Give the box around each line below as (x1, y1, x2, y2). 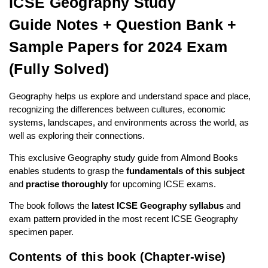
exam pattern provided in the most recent (9, 214, 171, 224)
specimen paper (9, 227, 71, 237)
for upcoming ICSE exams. (108, 178, 216, 189)
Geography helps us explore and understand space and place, (9, 91, 251, 102)
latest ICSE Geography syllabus (92, 200, 224, 211)
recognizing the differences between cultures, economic (9, 104, 226, 115)
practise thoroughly (26, 178, 108, 189)
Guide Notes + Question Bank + (9, 16, 237, 33)
